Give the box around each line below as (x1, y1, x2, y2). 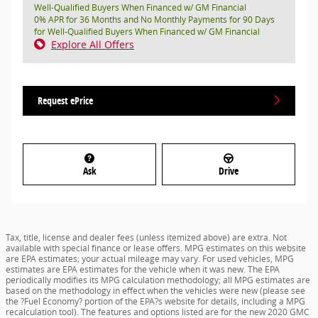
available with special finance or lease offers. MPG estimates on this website (6, 241, 306, 254)
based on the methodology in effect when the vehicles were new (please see (6, 284, 305, 297)
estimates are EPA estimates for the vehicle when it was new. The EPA (6, 263, 280, 275)
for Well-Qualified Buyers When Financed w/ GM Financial (34, 25, 260, 38)
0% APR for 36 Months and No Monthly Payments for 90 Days (34, 13, 275, 26)
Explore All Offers (51, 37, 134, 51)
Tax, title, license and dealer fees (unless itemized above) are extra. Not (6, 231, 287, 243)
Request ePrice (38, 93, 93, 107)
